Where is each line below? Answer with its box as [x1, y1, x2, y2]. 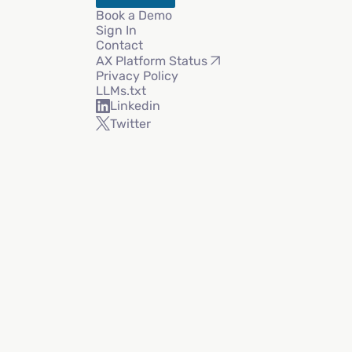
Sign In [95, 23, 137, 38]
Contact [95, 38, 143, 53]
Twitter [109, 115, 151, 131]
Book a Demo [95, 8, 172, 24]
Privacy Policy [95, 68, 178, 84]
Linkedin [109, 98, 160, 114]
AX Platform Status [95, 53, 207, 68]
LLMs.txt [95, 83, 146, 99]
